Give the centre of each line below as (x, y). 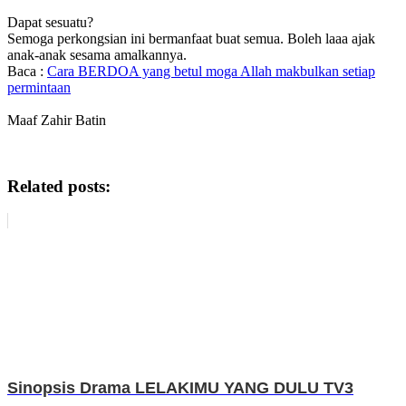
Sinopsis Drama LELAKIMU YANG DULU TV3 (180, 388)
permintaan (39, 87)
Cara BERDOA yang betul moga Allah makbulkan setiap (211, 71)
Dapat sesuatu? (50, 22)
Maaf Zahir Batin (58, 120)
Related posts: (59, 186)
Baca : (27, 71)
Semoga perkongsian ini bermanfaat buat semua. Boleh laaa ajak (191, 39)
